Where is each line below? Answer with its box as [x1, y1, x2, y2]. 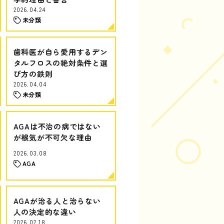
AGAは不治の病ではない [13, 121, 101, 131]
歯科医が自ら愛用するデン [13, 46, 108, 57]
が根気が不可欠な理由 [13, 132, 92, 142]
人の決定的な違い [13, 206, 76, 217]
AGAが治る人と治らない [13, 195, 101, 206]
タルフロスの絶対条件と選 [13, 57, 108, 68]
